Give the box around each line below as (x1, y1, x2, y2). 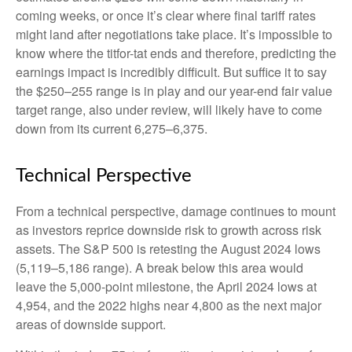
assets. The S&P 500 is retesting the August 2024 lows (16, 239, 321, 258)
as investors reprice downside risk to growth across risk (16, 220, 321, 239)
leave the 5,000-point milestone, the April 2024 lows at (16, 277, 317, 295)
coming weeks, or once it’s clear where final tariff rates (16, 5, 316, 24)
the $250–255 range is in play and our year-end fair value (16, 81, 332, 100)
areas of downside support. (16, 314, 166, 333)
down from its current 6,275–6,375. (16, 119, 207, 137)
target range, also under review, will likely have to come (16, 100, 322, 119)
